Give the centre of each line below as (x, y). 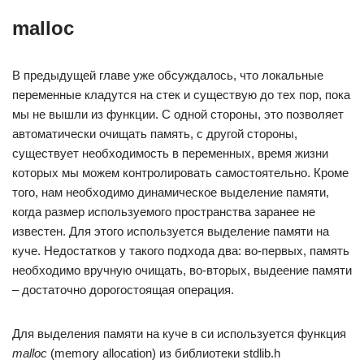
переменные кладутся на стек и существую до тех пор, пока (181, 95)
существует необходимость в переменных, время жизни (170, 153)
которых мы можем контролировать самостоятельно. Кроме (180, 173)
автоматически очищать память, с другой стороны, (155, 134)
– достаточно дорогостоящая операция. (123, 290)
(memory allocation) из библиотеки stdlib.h (164, 353)
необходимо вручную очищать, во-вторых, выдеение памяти (182, 270)
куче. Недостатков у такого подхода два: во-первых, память (181, 251)
